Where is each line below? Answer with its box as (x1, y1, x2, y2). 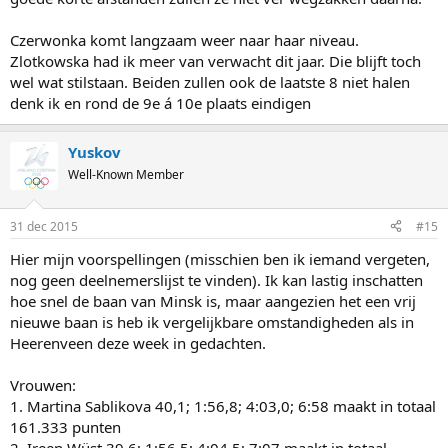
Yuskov (68, 142, 121, 162)
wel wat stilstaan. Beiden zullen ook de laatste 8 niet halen (10, 72, 410, 92)
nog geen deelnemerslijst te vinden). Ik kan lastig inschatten (10, 269, 423, 290)
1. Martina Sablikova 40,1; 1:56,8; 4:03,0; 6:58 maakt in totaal (10, 395, 436, 416)
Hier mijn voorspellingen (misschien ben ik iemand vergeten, (10, 248, 430, 269)
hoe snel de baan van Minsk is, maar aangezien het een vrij (10, 290, 416, 311)
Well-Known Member (68, 166, 184, 183)
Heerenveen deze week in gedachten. (10, 332, 266, 353)
